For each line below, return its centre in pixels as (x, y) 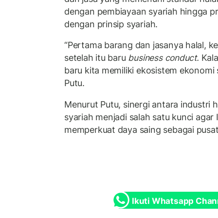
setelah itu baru (96, 58)
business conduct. (163, 58)
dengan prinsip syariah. (111, 24)
